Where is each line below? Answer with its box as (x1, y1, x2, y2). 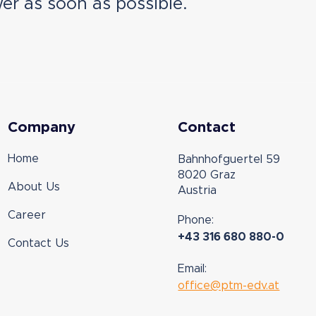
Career (7, 209, 46, 221)
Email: (178, 263, 207, 275)
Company (7, 121, 75, 135)
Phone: (178, 214, 214, 226)
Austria (178, 185, 217, 197)
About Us (7, 181, 60, 193)
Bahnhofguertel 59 (178, 154, 281, 166)
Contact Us (7, 238, 69, 250)
